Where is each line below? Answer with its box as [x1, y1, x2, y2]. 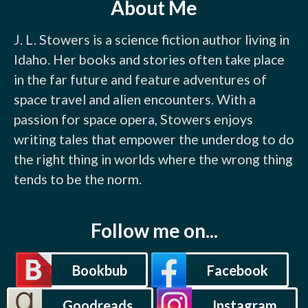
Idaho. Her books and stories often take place [14, 51, 285, 67]
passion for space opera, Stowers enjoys [14, 111, 253, 127]
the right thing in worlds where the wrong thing [14, 151, 293, 167]
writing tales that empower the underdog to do [14, 131, 294, 147]
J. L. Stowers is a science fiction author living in [14, 31, 289, 47]
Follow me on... [90, 218, 218, 242]
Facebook [206, 261, 268, 278]
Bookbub [71, 261, 127, 278]
